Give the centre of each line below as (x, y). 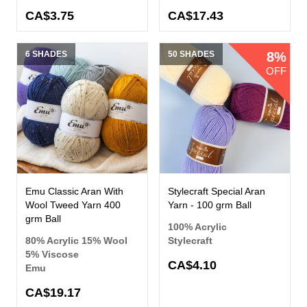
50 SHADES (191, 54)
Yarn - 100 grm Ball (210, 205)
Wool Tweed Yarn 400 (73, 205)
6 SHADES (46, 54)
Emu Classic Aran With (74, 192)
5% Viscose (52, 255)
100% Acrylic (197, 227)
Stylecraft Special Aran (217, 192)
